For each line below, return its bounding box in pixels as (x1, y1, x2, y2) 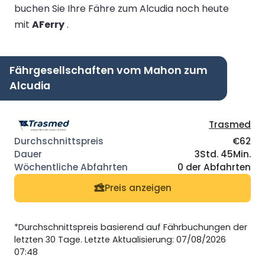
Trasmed (209, 118, 251, 131)
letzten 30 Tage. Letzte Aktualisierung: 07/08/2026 (14, 233, 226, 245)
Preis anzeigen (104, 182, 172, 195)
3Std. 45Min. (195, 147, 251, 160)
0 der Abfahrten (177, 160, 251, 173)
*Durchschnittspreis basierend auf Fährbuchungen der (14, 221, 247, 233)
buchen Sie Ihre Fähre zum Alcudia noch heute (14, 1, 229, 15)
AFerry (32, 17, 64, 31)
